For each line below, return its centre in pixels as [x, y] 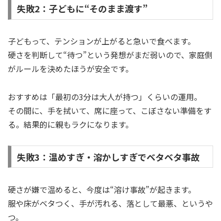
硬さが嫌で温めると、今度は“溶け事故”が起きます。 [102, 189]
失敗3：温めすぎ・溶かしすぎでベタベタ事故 [108, 157]
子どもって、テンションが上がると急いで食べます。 [102, 41]
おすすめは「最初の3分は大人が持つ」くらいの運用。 [105, 97]
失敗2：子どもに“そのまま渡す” [82, 9]
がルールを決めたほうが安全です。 [71, 69]
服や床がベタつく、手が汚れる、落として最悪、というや [110, 203]
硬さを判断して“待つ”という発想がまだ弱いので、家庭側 [110, 55]
